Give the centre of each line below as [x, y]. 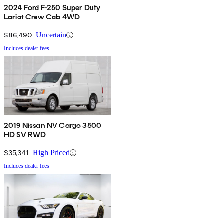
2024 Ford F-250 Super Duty [53, 8]
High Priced [51, 153]
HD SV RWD [25, 135]
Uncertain [51, 35]
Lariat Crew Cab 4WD [42, 17]
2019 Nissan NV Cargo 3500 [53, 126]
